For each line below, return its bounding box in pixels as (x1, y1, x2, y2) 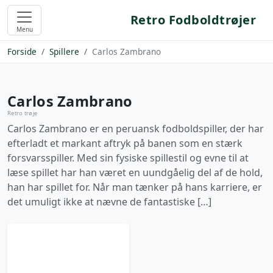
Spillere (49, 46, 79, 57)
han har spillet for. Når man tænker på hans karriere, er (7, 180, 262, 194)
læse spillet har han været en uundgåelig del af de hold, (7, 166, 263, 179)
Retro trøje (7, 109, 38, 117)
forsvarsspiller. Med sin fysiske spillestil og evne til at (7, 151, 249, 165)
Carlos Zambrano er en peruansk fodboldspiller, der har (7, 122, 264, 135)
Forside (7, 46, 37, 57)
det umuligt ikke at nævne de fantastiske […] (7, 195, 211, 208)
